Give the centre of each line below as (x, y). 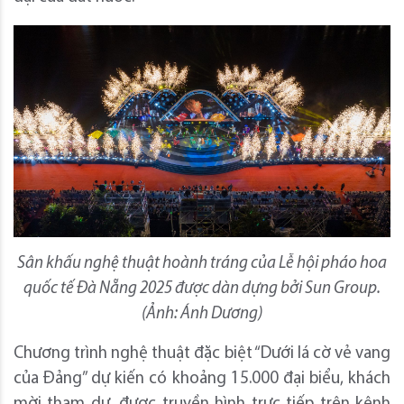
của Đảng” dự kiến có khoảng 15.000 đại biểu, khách (202, 379)
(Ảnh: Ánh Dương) (202, 314)
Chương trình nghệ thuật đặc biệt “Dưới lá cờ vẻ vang (202, 353)
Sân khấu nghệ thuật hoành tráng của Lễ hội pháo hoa (202, 263)
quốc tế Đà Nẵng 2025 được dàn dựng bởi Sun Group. (202, 289)
